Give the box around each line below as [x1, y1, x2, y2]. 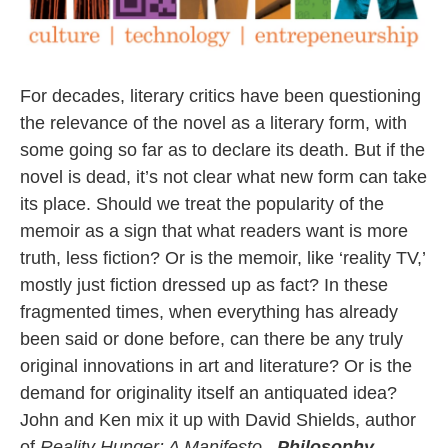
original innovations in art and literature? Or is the [20, 356, 412, 377]
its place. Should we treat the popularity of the [20, 194, 384, 215]
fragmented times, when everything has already [20, 302, 398, 323]
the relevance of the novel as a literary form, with [20, 113, 407, 134]
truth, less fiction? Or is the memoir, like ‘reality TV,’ [20, 248, 425, 269]
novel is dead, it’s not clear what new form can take [20, 167, 427, 188]
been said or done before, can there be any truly [20, 329, 403, 350]
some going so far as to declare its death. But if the [20, 140, 425, 161]
